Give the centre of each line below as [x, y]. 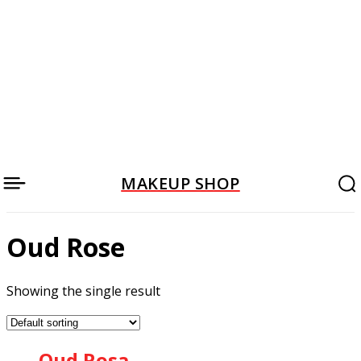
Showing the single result [83, 290]
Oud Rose [66, 247]
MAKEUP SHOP [180, 183]
